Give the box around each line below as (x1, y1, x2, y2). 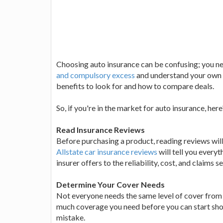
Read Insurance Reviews (56, 124, 145, 134)
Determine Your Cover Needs (56, 179, 165, 189)
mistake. (56, 212, 85, 222)
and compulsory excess (56, 70, 135, 80)
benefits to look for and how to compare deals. (56, 81, 214, 91)
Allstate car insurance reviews (56, 146, 157, 156)
